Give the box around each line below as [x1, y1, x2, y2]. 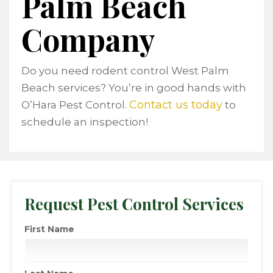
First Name [24, 224, 74, 235]
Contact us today [129, 98, 222, 112]
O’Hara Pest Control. [21, 99, 129, 111]
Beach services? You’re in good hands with [21, 82, 246, 94]
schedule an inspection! [21, 116, 148, 128]
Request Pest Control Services [24, 193, 244, 214]
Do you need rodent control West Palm [21, 65, 229, 77]
